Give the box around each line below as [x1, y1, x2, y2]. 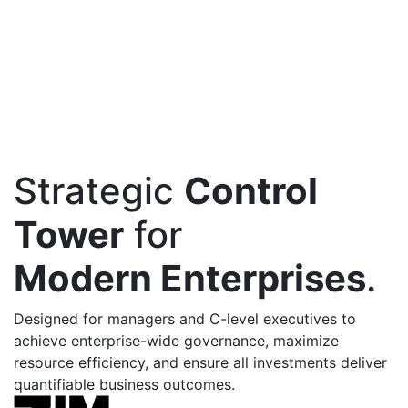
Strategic [14, 168, 184, 213]
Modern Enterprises [14, 256, 366, 301]
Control [184, 168, 318, 213]
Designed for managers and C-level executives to [14, 310, 356, 328]
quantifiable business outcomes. [14, 375, 235, 393]
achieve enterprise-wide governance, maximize [14, 331, 339, 350]
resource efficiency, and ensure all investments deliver [14, 353, 387, 372]
